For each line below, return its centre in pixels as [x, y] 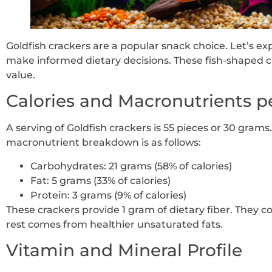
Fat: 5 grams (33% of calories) [100, 180]
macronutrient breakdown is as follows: [104, 143]
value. [21, 75]
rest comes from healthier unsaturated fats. [114, 224]
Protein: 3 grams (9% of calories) [108, 195]
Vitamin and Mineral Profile [124, 250]
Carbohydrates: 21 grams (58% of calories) [131, 166]
